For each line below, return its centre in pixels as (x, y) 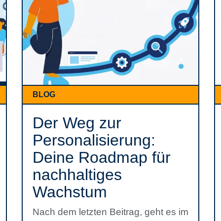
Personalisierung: (94, 140)
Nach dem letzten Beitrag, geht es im (110, 212)
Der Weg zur (77, 123)
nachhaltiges (77, 175)
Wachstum (70, 192)
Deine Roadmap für (102, 157)
